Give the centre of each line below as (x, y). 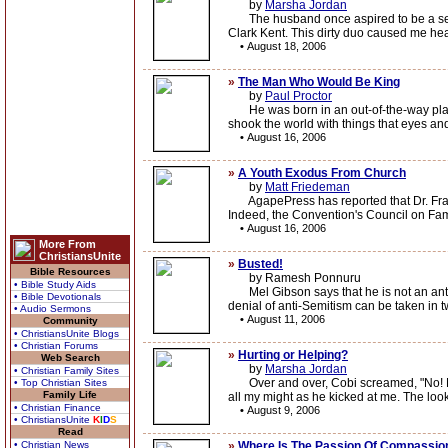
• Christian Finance (57, 407)
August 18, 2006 (286, 46)
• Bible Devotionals (57, 296)
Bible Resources (70, 271)
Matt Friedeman (307, 187)
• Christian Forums (56, 345)
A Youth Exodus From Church (322, 173)
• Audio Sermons (52, 308)
